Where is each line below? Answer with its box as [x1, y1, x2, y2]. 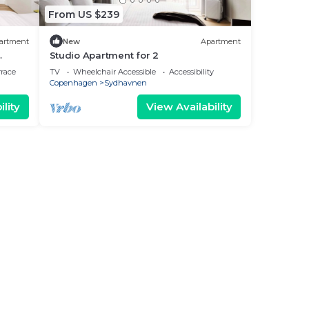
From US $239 [48, 8, 119, 21]
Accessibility [168, 67, 214, 77]
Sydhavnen [103, 78, 147, 88]
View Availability [146, 100, 232, 113]
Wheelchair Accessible [72, 67, 156, 77]
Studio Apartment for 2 [49, 50, 159, 61]
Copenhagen [49, 78, 97, 88]
